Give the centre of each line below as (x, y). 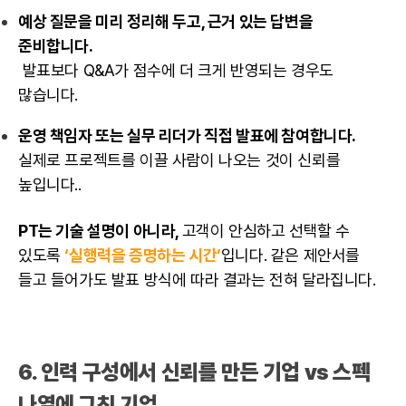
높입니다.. (50, 185)
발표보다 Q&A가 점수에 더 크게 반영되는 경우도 (176, 71)
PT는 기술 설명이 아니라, (100, 231)
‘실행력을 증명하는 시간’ (143, 256)
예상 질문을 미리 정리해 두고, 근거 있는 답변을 (166, 22)
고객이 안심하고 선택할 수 (266, 231)
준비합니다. (56, 46)
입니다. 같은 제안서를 (290, 256)
